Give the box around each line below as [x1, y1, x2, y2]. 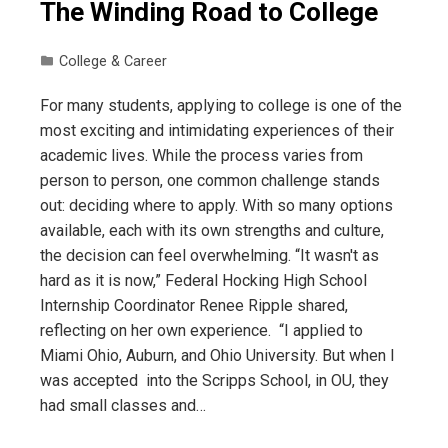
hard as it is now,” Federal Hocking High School [40, 270, 367, 290]
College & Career [59, 52, 167, 70]
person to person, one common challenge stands [40, 170, 380, 190]
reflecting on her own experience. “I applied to [40, 320, 363, 340]
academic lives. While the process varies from [40, 145, 363, 165]
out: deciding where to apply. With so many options [40, 195, 393, 215]
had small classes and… [40, 395, 206, 415]
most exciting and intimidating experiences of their [40, 120, 394, 140]
